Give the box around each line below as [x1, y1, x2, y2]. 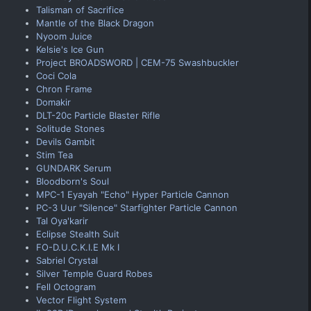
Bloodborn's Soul [36, 175, 109, 187]
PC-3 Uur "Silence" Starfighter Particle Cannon [36, 201, 237, 213]
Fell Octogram [36, 280, 96, 292]
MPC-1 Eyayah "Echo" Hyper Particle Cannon [36, 188, 229, 200]
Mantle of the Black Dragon [36, 17, 154, 28]
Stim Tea [36, 149, 73, 160]
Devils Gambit [36, 135, 95, 147]
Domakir [36, 96, 71, 108]
